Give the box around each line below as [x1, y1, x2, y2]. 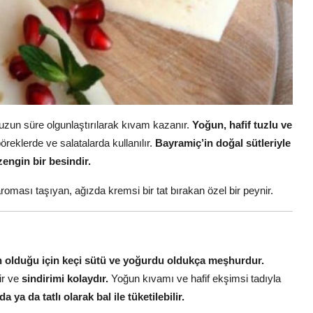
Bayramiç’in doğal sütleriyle [155, 136, 291, 149]
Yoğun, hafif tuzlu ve [192, 118, 292, 131]
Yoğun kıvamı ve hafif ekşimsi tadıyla [108, 272, 281, 284]
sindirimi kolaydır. [22, 272, 108, 284]
